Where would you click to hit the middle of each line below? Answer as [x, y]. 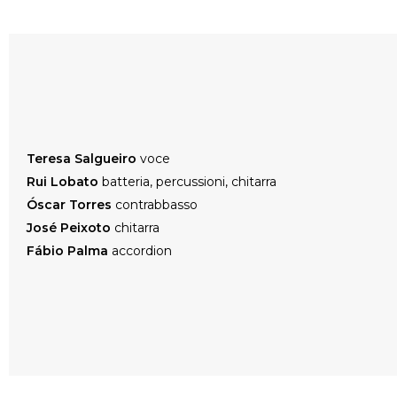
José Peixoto [69, 228]
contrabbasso [155, 205]
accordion [140, 251]
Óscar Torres [69, 205]
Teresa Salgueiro [82, 159]
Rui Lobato [62, 182]
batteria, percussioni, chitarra [187, 182]
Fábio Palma [67, 251]
